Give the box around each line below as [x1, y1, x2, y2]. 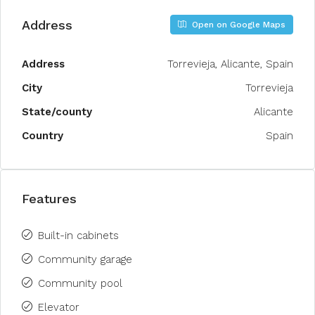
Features [22, 191, 77, 206]
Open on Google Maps [189, 20, 285, 30]
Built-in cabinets [38, 229, 119, 242]
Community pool [38, 277, 122, 290]
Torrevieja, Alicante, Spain [167, 58, 293, 70]
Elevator [38, 301, 79, 314]
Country [22, 129, 63, 142]
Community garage [38, 253, 132, 266]
